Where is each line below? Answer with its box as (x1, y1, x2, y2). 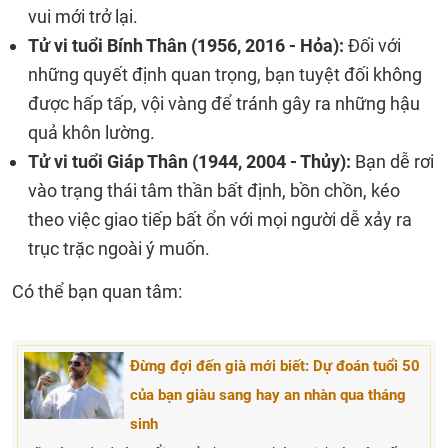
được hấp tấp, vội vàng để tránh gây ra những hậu (28, 93, 420, 114)
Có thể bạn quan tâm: (12, 281, 186, 302)
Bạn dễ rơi (355, 151, 434, 172)
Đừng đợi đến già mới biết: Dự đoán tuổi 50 (130, 357, 420, 375)
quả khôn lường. (28, 122, 155, 143)
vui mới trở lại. (28, 6, 138, 27)
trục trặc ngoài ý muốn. (28, 238, 210, 259)
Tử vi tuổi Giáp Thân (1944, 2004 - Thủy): (28, 151, 355, 172)
